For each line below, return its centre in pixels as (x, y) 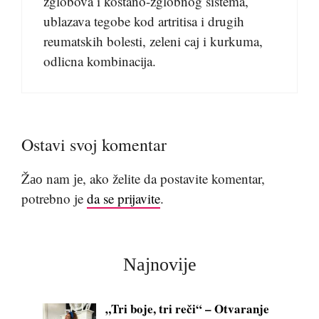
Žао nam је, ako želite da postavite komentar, (143, 178)
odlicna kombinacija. (100, 61)
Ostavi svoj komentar (94, 145)
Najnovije (159, 264)
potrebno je (54, 198)
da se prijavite (124, 198)
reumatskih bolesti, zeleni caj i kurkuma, (153, 41)
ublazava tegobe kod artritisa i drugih (144, 21)
